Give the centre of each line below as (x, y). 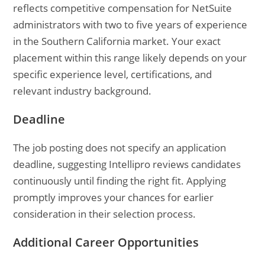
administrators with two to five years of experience (130, 25)
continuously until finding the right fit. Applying (120, 181)
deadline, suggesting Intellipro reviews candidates (127, 164)
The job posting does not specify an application (120, 148)
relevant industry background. (83, 91)
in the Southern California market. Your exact (117, 41)
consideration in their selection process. (105, 214)
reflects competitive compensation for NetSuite (123, 8)
